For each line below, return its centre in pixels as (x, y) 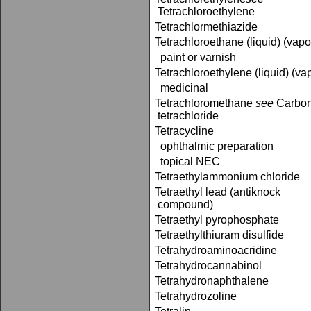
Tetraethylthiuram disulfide (219, 235)
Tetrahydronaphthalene (212, 281)
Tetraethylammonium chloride (227, 177)
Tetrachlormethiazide (206, 27)
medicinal (182, 88)
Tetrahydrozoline (196, 296)
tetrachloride (187, 116)
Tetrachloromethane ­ (205, 103)
